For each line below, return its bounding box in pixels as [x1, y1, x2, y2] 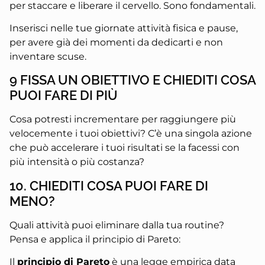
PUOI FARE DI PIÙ [9, 88, 118, 104]
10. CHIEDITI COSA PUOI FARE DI [9, 177, 208, 193]
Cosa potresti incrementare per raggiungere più [9, 114, 236, 125]
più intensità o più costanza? [9, 156, 144, 168]
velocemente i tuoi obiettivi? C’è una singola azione [9, 128, 252, 140]
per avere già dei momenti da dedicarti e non [9, 37, 223, 48]
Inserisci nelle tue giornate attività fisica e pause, [9, 22, 238, 34]
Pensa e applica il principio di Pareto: [9, 233, 180, 245]
